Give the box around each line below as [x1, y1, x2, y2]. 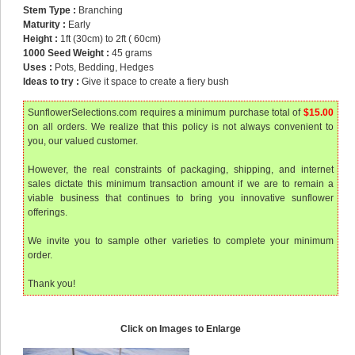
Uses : [23, 62, 55, 73]
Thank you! [28, 278, 76, 289]
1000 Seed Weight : [23, 48, 110, 59]
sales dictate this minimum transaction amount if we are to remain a [28, 178, 334, 189]
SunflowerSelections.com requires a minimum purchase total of [28, 107, 303, 118]
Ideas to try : [23, 76, 80, 87]
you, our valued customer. [28, 136, 139, 147]
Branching [76, 5, 124, 16]
